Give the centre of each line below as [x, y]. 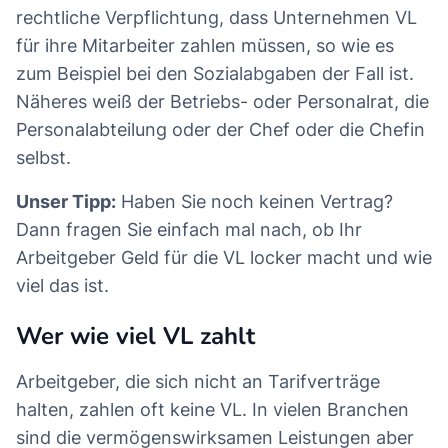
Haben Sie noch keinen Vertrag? [254, 202]
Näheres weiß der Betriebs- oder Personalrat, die [222, 102]
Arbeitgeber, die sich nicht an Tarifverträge [198, 382]
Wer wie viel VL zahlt [135, 336]
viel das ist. [62, 286]
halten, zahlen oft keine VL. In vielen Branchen [212, 410]
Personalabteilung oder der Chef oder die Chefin [220, 130]
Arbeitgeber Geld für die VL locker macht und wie [224, 258]
